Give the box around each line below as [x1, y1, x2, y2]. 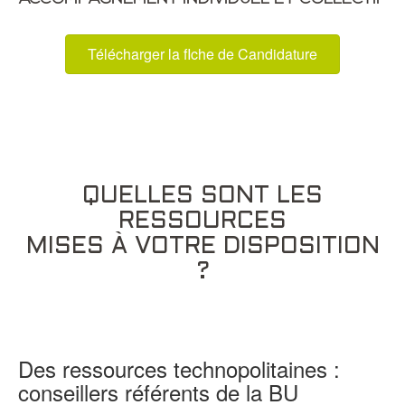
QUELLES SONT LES [82, 184, 323, 207]
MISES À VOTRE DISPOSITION [25, 235, 380, 258]
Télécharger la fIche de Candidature [88, 42, 317, 64]
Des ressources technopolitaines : [18, 352, 340, 384]
